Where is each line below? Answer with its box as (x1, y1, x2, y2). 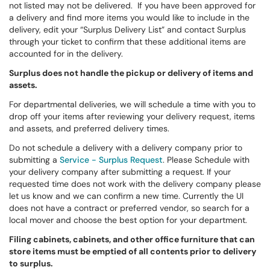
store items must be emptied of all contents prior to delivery (9, 246, 256, 257)
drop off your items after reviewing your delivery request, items (9, 111, 255, 122)
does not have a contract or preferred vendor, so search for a (9, 202, 250, 213)
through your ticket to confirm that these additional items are (9, 36, 246, 47)
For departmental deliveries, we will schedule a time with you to (9, 99, 256, 110)
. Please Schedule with (163, 154, 250, 165)
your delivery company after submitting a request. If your (9, 166, 231, 177)
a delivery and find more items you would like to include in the (9, 12, 250, 23)
